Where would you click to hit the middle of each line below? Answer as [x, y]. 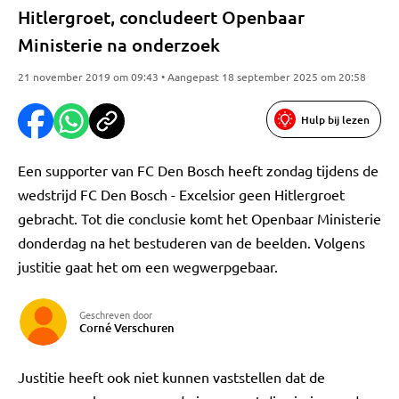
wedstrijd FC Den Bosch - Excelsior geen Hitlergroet [181, 194]
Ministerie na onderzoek [119, 45]
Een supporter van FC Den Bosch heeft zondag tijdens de [198, 170]
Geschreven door [116, 314]
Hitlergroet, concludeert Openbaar [161, 17]
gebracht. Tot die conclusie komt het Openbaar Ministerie [199, 218]
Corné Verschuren [127, 328]
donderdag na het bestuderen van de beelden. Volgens [191, 242]
